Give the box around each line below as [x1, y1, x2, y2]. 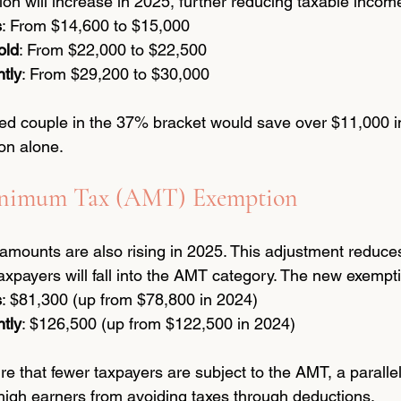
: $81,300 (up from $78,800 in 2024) [2, 290, 258, 310]
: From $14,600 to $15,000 [2, 16, 190, 36]
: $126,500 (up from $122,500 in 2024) [21, 314, 295, 334]
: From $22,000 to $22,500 [19, 40, 207, 60]
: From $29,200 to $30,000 [21, 64, 209, 84]
